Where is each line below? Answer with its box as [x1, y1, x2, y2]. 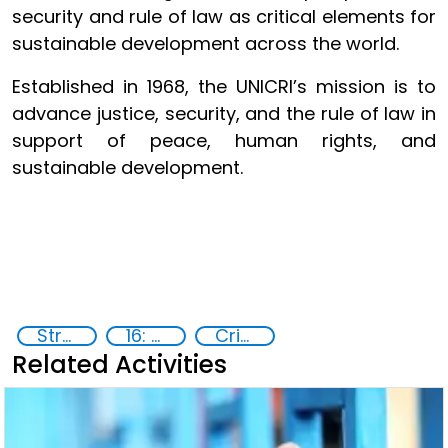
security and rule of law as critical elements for [12, 4, 436, 29]
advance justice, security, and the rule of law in [12, 101, 436, 126]
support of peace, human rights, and [12, 128, 436, 153]
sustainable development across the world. [12, 31, 399, 56]
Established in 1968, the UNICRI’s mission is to [12, 74, 436, 99]
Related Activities [12, 347, 227, 382]
